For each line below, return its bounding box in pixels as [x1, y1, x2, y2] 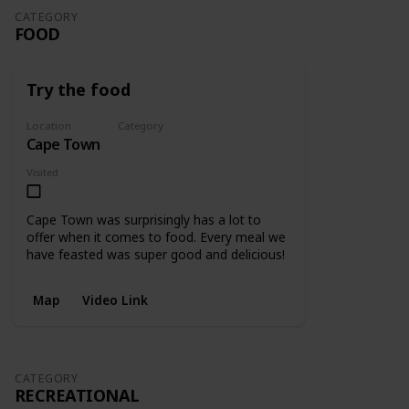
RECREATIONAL [15, 383, 140, 406]
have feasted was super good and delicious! [26, 246, 285, 264]
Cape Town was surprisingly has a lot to [26, 211, 261, 229]
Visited [26, 165, 58, 180]
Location [26, 119, 71, 133]
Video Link [81, 290, 148, 309]
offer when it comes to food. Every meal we [26, 228, 286, 246]
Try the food [26, 78, 131, 101]
